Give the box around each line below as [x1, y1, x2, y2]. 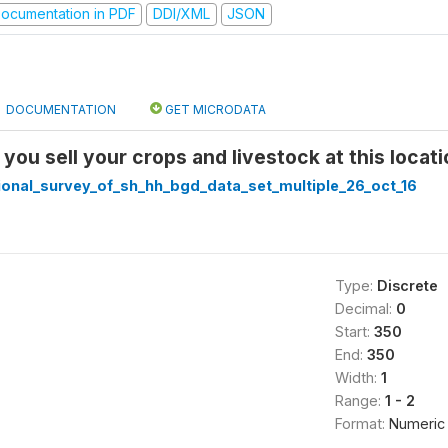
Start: [334, 322, 374, 340]
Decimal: [334, 299, 396, 317]
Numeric [388, 414, 445, 432]
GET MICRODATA [162, 101, 266, 117]
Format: [334, 414, 389, 432]
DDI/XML [152, 5, 210, 22]
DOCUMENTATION [6, 101, 116, 117]
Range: [334, 391, 385, 409]
